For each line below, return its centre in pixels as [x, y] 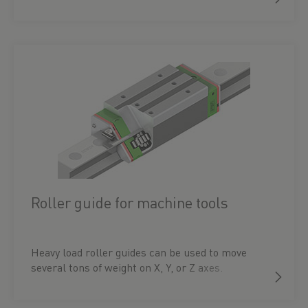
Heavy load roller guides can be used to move [139, 252]
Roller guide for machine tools [130, 202]
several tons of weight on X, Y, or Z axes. [127, 267]
